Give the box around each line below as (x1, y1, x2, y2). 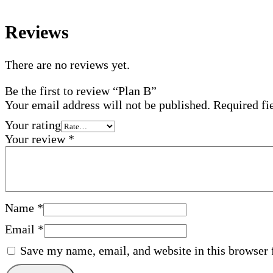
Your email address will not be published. (5, 97, 210, 112)
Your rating (5, 118, 61, 132)
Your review (5, 132, 68, 146)
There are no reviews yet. (5, 57, 130, 71)
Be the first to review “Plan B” (5, 83, 157, 97)
